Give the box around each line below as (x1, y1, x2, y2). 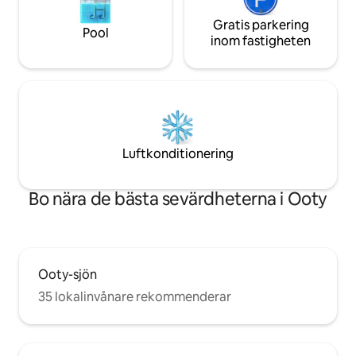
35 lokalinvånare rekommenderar (38, 288, 231, 306)
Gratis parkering (212, 17, 309, 34)
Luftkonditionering (122, 145, 234, 163)
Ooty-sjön (38, 266, 97, 284)
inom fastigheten (211, 33, 311, 50)
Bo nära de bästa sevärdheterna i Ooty (29, 188, 327, 211)
